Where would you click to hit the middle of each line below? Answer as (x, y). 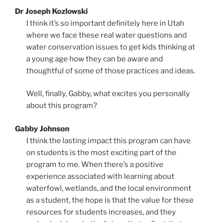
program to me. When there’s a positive (95, 164)
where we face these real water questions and (106, 35)
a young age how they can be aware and (94, 59)
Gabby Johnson (42, 129)
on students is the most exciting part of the (101, 152)
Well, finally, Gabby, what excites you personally (108, 94)
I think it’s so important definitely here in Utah (105, 23)
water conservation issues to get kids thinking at (111, 47)
